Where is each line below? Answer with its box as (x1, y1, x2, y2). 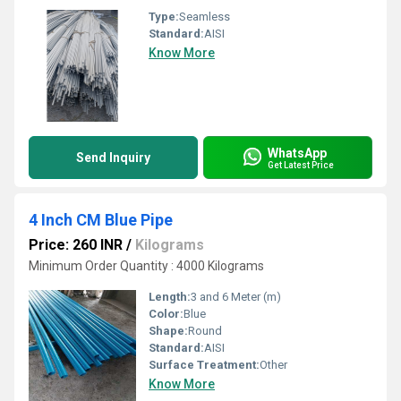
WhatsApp (268, 145, 327, 160)
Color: (149, 307, 183, 320)
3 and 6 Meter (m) (191, 290, 281, 303)
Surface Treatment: (149, 358, 260, 371)
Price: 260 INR (29, 236, 123, 253)
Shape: (149, 324, 188, 337)
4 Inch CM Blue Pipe (29, 210, 173, 229)
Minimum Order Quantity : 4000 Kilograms (29, 259, 264, 273)
